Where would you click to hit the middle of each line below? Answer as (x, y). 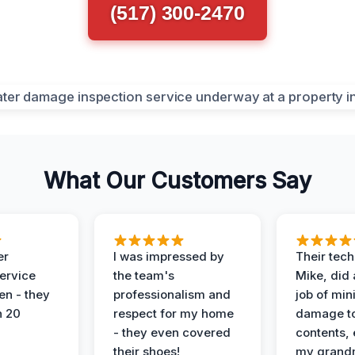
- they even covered (172, 332)
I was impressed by (169, 256)
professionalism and (172, 294)
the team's (144, 275)
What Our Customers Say (177, 181)
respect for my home (174, 313)
